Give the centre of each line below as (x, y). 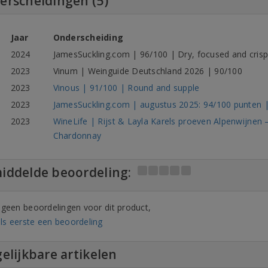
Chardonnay (77, 135)
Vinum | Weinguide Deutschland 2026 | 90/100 (147, 71)
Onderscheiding (88, 37)
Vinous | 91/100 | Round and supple (126, 88)
